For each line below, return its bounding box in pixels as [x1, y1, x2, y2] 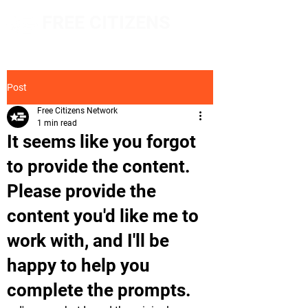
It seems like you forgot [7, 131, 196, 152]
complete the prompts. [7, 280, 191, 300]
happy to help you [7, 255, 150, 276]
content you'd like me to [7, 206, 199, 226]
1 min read [37, 118, 77, 128]
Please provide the [7, 181, 156, 201]
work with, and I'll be [7, 230, 169, 251]
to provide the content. [7, 156, 190, 177]
